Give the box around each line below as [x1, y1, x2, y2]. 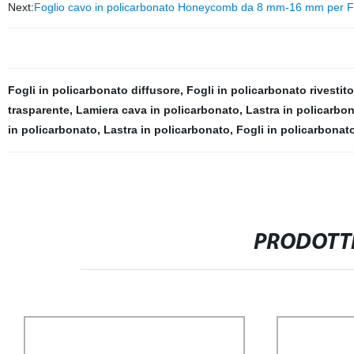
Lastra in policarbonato [103, 123, 230, 136]
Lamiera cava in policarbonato [75, 104, 239, 116]
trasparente [7, 104, 70, 116]
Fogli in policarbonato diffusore [7, 84, 180, 96]
